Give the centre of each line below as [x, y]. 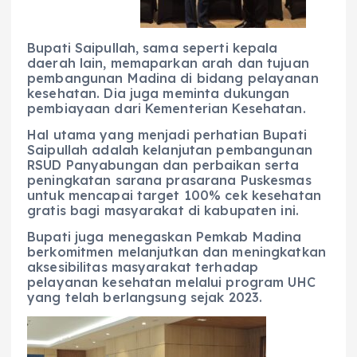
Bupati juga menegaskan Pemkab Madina [165, 236]
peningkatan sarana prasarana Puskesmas [169, 180]
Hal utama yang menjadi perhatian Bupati [167, 134]
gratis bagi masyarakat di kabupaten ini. [163, 210]
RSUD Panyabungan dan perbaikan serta [163, 165]
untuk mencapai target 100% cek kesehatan [174, 195]
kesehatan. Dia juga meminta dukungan [159, 93]
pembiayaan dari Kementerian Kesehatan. [167, 108]
